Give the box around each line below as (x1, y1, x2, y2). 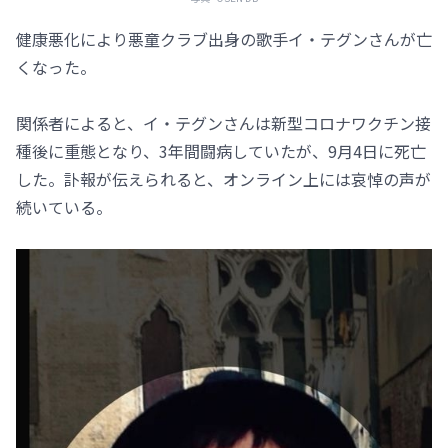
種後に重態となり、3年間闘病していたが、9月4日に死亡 (16, 138, 426, 163)
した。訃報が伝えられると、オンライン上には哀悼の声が (16, 166, 431, 191)
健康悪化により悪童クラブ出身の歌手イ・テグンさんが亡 (16, 26, 432, 51)
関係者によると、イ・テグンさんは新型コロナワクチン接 (16, 110, 431, 135)
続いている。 (16, 194, 112, 219)
